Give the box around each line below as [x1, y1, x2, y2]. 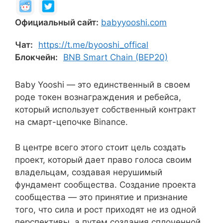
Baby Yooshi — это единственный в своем [15, 80, 190, 90]
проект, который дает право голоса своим [15, 154, 192, 165]
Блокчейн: [15, 52, 58, 62]
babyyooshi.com [101, 17, 167, 27]
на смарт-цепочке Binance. [15, 117, 128, 127]
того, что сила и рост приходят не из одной [15, 204, 196, 215]
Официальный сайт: [15, 17, 99, 27]
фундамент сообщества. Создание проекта [15, 179, 196, 190]
